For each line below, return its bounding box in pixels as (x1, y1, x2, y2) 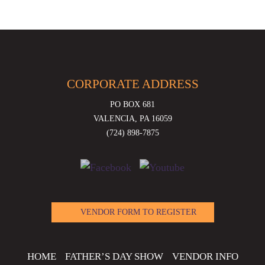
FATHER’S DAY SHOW (64, 250, 163, 262)
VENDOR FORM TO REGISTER (80, 207, 196, 216)
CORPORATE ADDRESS (66, 77, 199, 91)
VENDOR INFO (172, 250, 238, 262)
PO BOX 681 (110, 100, 155, 109)
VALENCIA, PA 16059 (93, 114, 172, 123)
